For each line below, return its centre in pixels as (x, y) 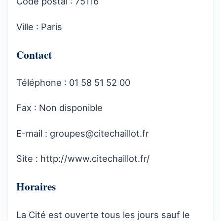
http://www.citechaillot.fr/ (95, 158)
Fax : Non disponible (59, 108)
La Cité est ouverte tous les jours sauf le (103, 214)
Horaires (36, 186)
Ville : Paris (39, 26)
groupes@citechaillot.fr (99, 133)
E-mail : (33, 133)
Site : (28, 158)
